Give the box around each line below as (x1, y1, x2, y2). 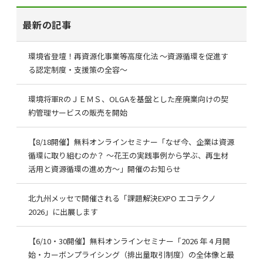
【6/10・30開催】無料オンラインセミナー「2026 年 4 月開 (28, 235, 230, 247)
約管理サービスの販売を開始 (28, 107, 127, 118)
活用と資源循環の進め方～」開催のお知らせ (28, 163, 181, 174)
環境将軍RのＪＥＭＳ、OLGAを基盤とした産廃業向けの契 (28, 93, 228, 104)
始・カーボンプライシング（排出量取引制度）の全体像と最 (28, 249, 234, 260)
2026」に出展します (28, 206, 98, 217)
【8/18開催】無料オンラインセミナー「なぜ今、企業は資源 (28, 136, 234, 147)
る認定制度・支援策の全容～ (28, 64, 127, 75)
